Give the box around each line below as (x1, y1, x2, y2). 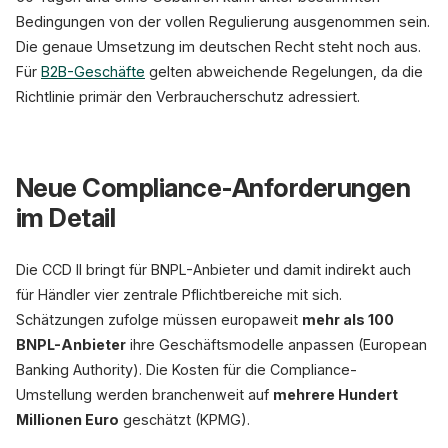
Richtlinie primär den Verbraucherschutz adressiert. (16, 88, 360, 105)
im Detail (16, 202, 116, 233)
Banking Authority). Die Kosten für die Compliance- (16, 361, 357, 378)
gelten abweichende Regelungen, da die (145, 63, 423, 80)
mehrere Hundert (273, 386, 398, 403)
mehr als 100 (302, 311, 394, 328)
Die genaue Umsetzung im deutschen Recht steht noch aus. (16, 38, 421, 55)
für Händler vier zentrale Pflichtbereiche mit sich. (16, 286, 342, 303)
